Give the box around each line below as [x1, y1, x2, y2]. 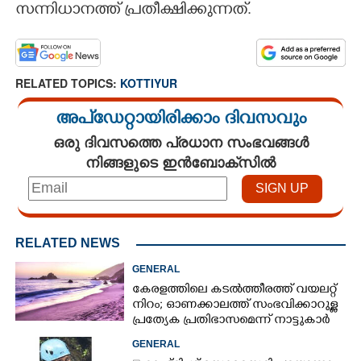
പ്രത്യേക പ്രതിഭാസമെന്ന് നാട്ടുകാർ [132, 313, 330, 329]
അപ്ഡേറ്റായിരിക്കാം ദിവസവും [55, 109, 306, 131]
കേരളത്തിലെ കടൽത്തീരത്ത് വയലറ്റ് [132, 282, 338, 298]
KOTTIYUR [120, 74, 177, 91]
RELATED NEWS [15, 235, 120, 250]
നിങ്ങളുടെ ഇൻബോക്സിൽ [85, 151, 276, 172]
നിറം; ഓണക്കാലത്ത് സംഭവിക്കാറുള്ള [132, 297, 338, 313]
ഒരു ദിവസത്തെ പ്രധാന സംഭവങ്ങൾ [52, 131, 309, 152]
